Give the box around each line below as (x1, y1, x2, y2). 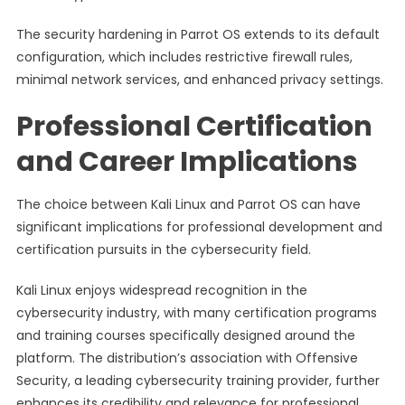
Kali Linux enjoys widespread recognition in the (15, 281, 307, 299)
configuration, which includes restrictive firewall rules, (15, 48, 353, 66)
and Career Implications (15, 143, 358, 181)
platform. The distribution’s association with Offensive (15, 349, 358, 367)
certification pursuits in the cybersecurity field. (15, 240, 311, 259)
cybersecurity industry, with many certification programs (15, 304, 377, 322)
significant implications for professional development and (15, 218, 382, 236)
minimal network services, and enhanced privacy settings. (15, 71, 383, 89)
